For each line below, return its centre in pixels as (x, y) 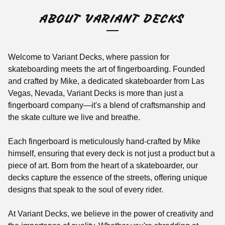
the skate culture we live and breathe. (74, 118)
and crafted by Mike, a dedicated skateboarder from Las (106, 81)
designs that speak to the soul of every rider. (86, 190)
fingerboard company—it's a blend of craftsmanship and (107, 105)
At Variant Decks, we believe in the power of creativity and (111, 214)
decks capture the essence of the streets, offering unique (108, 178)
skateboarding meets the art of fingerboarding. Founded (106, 69)
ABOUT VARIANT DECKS (113, 19)
